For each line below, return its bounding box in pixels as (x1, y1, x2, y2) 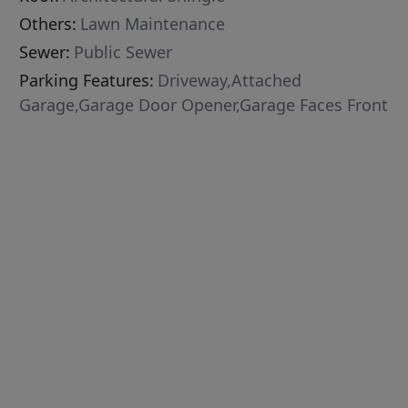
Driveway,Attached (158, 68, 302, 91)
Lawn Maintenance (80, 12, 226, 35)
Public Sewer (74, 40, 173, 63)
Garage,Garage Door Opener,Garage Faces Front (19, 93, 389, 116)
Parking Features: (19, 68, 155, 91)
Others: (19, 12, 77, 35)
